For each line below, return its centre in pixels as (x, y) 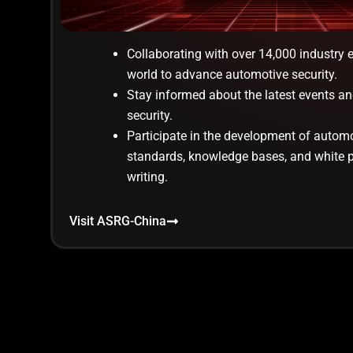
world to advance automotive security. (232, 75)
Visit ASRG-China (117, 221)
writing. (147, 177)
